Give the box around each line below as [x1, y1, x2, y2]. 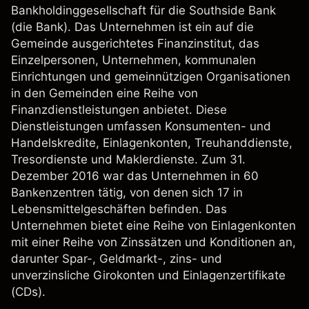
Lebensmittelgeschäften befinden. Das [11, 202, 227, 216]
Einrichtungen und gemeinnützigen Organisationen [11, 70, 290, 83]
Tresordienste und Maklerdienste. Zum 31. [11, 152, 246, 166]
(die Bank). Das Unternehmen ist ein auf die [11, 20, 254, 34]
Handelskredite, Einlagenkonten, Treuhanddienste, [11, 136, 292, 150]
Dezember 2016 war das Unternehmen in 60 [11, 169, 259, 183]
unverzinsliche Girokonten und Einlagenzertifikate [11, 268, 286, 282]
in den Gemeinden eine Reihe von [11, 86, 198, 100]
